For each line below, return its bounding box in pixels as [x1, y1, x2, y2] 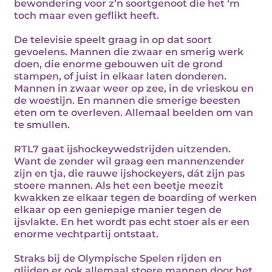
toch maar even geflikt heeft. [14, 10, 159, 21]
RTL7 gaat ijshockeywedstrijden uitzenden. [14, 143, 231, 155]
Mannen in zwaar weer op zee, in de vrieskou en [14, 83, 254, 94]
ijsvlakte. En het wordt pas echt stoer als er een [14, 216, 250, 228]
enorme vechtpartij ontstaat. [14, 228, 158, 240]
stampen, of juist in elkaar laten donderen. [14, 70, 226, 82]
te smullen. [14, 119, 70, 131]
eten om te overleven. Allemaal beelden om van [14, 107, 253, 118]
